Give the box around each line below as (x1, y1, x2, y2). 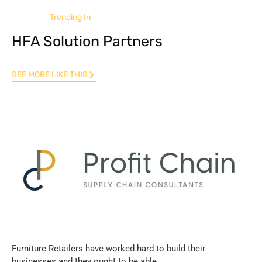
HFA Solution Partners (12, 33, 163, 50)
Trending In (50, 12, 91, 23)
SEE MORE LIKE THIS (12, 70, 88, 80)
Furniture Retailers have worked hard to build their (12, 243, 205, 254)
